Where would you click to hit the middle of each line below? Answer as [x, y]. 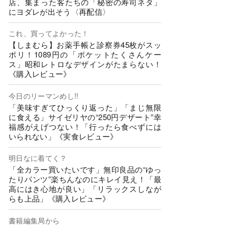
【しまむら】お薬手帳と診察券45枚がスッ [85, 45]
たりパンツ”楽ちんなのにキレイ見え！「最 [85, 179]
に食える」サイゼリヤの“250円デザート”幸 [85, 117]
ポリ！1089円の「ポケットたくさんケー [85, 54]
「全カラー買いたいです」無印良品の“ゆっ [85, 169]
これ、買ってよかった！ [49, 33]
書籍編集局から [34, 220]
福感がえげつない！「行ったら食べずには [85, 126]
